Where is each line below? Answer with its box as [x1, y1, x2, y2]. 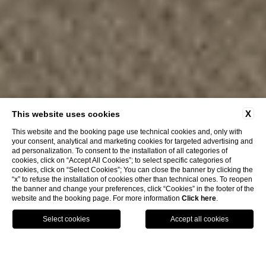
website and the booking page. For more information [12, 194, 182, 202]
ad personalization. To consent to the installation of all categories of [12, 147, 227, 155]
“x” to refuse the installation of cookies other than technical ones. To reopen [12, 175, 252, 183]
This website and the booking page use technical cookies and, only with [12, 128, 242, 136]
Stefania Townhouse [119, 251, 175, 260]
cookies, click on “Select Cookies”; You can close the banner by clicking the [12, 166, 253, 174]
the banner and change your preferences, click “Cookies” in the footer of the [12, 185, 254, 193]
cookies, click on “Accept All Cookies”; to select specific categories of [12, 156, 231, 164]
